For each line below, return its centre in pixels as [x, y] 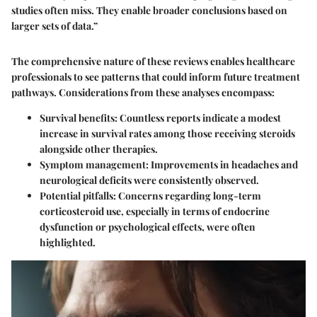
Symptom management [93, 165]
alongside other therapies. [99, 149]
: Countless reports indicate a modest [198, 118]
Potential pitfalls [76, 196]
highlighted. [68, 242]
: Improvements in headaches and [222, 165]
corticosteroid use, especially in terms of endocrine [155, 211]
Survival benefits [77, 118]
